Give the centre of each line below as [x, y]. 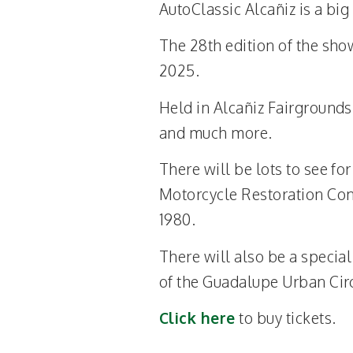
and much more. [216, 132]
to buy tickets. [286, 318]
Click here [197, 318]
